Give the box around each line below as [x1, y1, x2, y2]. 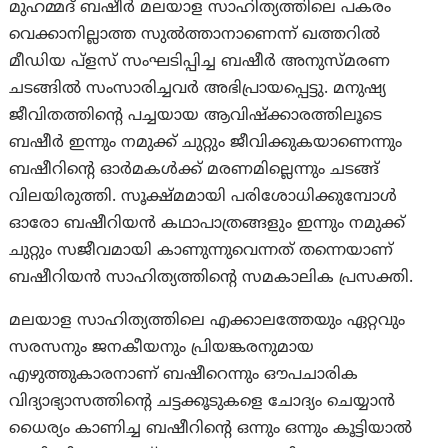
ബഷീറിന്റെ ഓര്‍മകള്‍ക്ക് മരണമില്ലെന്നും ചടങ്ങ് [9, 159, 380, 180]
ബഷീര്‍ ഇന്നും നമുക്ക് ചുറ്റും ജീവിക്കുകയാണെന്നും [9, 132, 403, 153]
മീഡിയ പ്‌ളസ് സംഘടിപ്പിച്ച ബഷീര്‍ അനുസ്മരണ [9, 51, 391, 72]
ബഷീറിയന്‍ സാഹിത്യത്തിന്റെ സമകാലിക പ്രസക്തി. [9, 267, 414, 288]
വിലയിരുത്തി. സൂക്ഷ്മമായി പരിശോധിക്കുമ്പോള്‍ [9, 186, 398, 207]
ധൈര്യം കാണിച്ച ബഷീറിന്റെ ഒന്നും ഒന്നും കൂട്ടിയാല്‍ [9, 418, 413, 439]
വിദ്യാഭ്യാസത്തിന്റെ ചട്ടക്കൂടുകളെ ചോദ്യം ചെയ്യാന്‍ [9, 391, 396, 412]
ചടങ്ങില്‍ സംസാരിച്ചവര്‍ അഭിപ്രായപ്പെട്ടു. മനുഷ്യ [9, 78, 387, 99]
